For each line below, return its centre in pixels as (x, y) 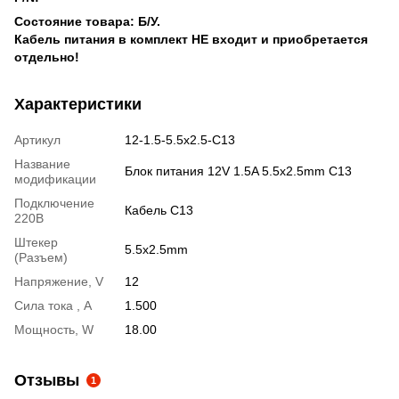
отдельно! (47, 57)
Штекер (36, 242)
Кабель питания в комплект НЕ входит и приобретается (191, 39)
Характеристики (78, 104)
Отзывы (47, 380)
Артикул (37, 139)
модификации (55, 179)
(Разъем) (41, 257)
